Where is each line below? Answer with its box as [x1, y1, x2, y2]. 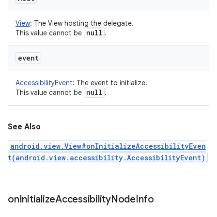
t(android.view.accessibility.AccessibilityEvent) [8, 153, 205, 162]
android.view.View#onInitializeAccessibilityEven [10, 141, 206, 151]
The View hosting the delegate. [32, 19, 134, 28]
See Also [8, 122, 41, 132]
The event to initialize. [75, 78, 147, 87]
